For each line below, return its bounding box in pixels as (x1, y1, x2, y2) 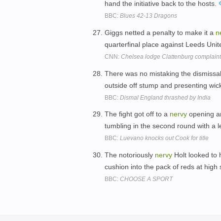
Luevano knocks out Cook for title (120, 135, 209, 142)
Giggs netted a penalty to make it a (105, 28, 216, 37)
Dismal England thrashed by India (120, 94, 211, 101)
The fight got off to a (105, 110, 170, 118)
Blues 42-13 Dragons (120, 12, 177, 19)
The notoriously (105, 151, 155, 159)
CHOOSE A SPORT (120, 176, 173, 183)
